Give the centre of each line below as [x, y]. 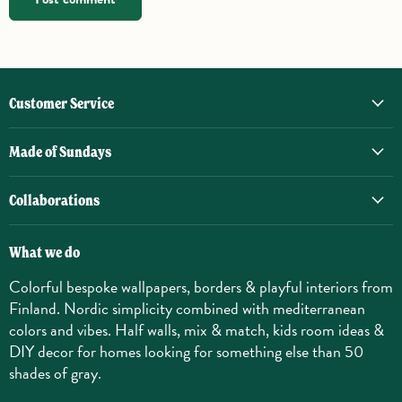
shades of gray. [55, 373]
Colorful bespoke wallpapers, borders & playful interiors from [201, 287]
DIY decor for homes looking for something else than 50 [186, 351]
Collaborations [58, 200]
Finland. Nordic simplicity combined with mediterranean [187, 308]
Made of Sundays [66, 152]
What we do [51, 253]
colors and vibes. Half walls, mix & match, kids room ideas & [197, 330]
